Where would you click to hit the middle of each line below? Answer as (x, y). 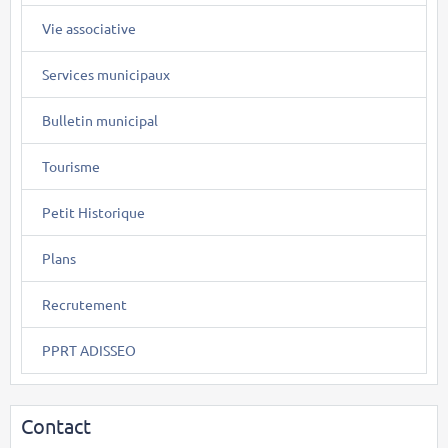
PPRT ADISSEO (89, 350)
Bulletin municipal (100, 120)
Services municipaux (106, 74)
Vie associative (89, 28)
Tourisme (71, 166)
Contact (56, 426)
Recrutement (84, 304)
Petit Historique (93, 212)
